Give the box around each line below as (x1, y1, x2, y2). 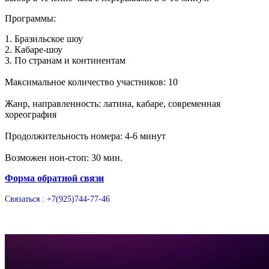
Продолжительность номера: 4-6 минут (5, 131, 166, 142)
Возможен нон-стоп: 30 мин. (5, 153, 122, 163)
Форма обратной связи (5, 173, 104, 184)
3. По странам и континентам (5, 55, 125, 66)
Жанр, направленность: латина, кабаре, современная (5, 98, 220, 109)
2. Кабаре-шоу (5, 44, 62, 55)
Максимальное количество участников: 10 (5, 77, 178, 88)
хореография (5, 109, 56, 120)
